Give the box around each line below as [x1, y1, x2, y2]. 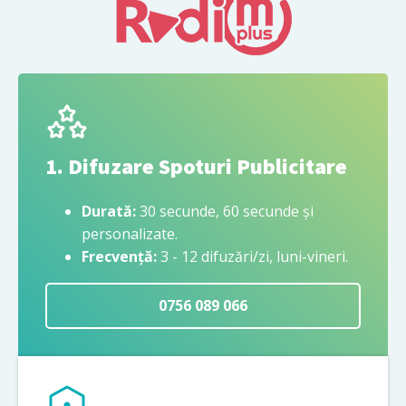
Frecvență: [82, 246, 157, 266]
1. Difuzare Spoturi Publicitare [45, 151, 347, 180]
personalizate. [82, 223, 178, 244]
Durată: [82, 200, 136, 221]
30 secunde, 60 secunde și [136, 200, 314, 221]
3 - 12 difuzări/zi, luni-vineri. [157, 246, 348, 266]
